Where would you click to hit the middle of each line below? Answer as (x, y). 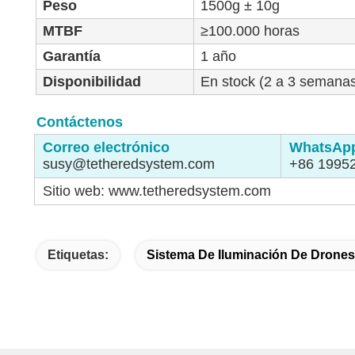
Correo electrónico (107, 148)
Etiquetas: (78, 254)
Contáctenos (80, 122)
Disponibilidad (92, 82)
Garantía (72, 57)
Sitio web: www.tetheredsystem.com (157, 191)
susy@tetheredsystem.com (129, 164)
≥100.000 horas (250, 31)
